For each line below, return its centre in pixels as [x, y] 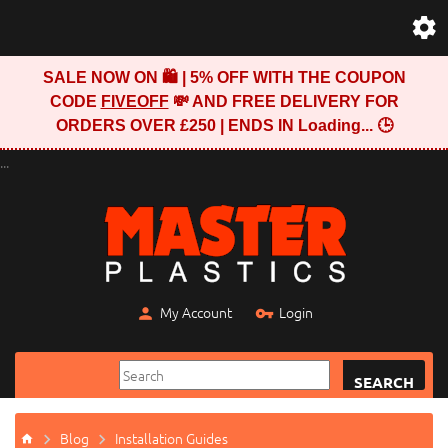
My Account [195, 312]
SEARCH [384, 381]
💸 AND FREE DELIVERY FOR [283, 101]
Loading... [335, 125]
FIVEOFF [134, 101]
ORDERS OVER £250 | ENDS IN [176, 125]
